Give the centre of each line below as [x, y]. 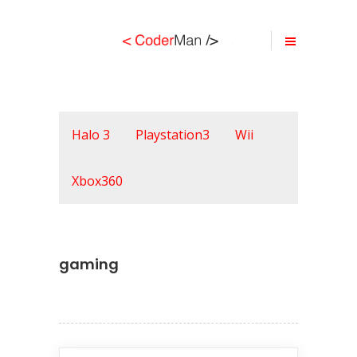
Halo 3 [91, 135]
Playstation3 [173, 135]
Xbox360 [97, 181]
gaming [89, 265]
